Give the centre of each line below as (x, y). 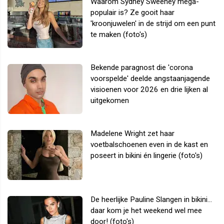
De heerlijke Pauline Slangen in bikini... (151, 199)
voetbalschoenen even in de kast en (149, 144)
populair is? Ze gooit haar (132, 12)
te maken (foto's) (119, 34)
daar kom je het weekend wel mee (146, 210)
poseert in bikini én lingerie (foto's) (146, 155)
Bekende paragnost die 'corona (142, 67)
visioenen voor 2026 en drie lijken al (149, 89)
